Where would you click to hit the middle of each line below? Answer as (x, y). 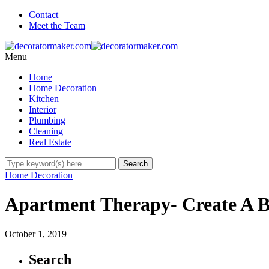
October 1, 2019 (36, 234)
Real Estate (50, 142)
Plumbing (47, 120)
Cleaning (46, 131)
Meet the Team (57, 26)
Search (50, 259)
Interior (43, 110)
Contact (44, 15)
